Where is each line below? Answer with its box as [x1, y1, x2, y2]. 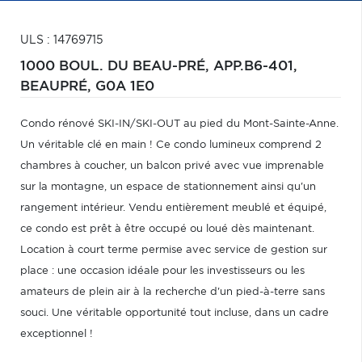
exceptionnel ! [20, 329, 93, 339]
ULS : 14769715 [20, 35, 103, 46]
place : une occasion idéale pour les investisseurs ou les [20, 266, 305, 276]
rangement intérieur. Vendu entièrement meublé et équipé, [20, 203, 326, 213]
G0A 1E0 [95, 80, 154, 93]
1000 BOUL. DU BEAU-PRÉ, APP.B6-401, [20, 60, 297, 73]
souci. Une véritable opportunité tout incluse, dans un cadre [20, 308, 329, 318]
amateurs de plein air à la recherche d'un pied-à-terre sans [20, 287, 325, 297]
